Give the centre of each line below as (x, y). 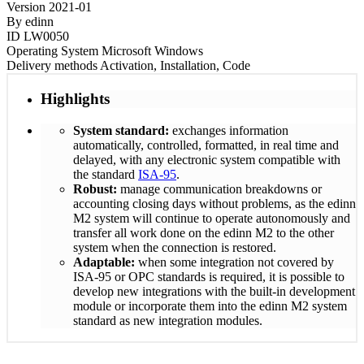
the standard (106, 174)
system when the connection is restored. (175, 247)
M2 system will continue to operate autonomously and (212, 218)
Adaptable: (104, 262)
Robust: (95, 188)
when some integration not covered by (234, 262)
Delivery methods (53, 66)
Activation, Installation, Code (175, 66)
